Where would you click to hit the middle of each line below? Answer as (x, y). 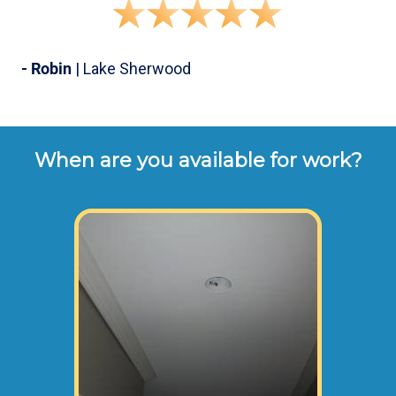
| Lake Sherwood (131, 69)
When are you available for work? (198, 160)
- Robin (46, 69)
